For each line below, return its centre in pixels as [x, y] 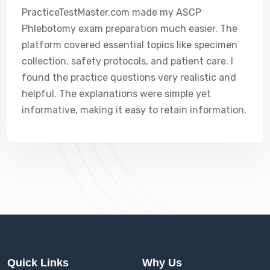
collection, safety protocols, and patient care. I [127, 61]
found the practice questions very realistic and [129, 77]
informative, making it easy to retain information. [134, 110]
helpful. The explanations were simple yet [116, 93]
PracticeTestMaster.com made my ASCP [111, 12]
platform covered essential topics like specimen [130, 45]
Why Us [162, 262]
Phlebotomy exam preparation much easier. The [130, 28]
